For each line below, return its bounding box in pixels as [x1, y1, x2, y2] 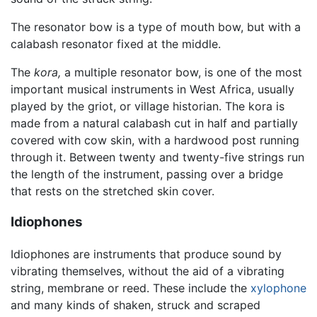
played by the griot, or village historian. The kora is [11, 98, 284, 113]
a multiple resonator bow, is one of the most [61, 64, 302, 79]
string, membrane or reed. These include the [11, 281, 250, 296]
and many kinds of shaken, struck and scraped [11, 298, 260, 313]
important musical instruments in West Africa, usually [11, 81, 294, 96]
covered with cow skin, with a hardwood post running [11, 132, 299, 147]
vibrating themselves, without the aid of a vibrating [11, 264, 284, 279]
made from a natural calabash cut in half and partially [11, 115, 298, 130]
